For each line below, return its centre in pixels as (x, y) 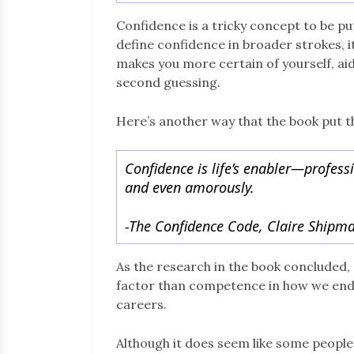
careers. (141, 304)
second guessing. (168, 82)
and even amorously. (190, 187)
